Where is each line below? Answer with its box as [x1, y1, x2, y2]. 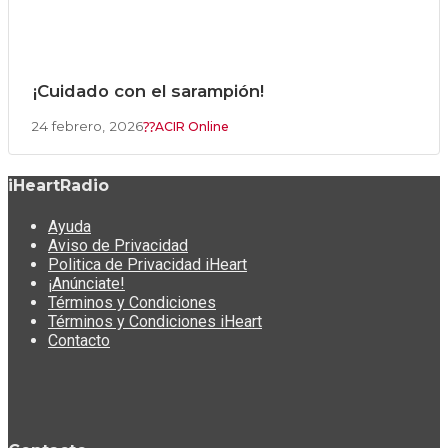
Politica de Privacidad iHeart [48, 254, 247, 274]
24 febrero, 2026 [31, 118, 143, 135]
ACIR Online [155, 118, 229, 134]
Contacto [48, 330, 110, 350]
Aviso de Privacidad [48, 235, 188, 255]
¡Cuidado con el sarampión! [33, 81, 264, 102]
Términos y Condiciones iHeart [48, 311, 262, 331]
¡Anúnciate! [48, 273, 125, 293]
